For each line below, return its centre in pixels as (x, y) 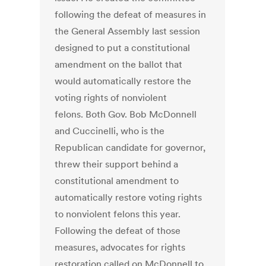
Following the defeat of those (118, 231)
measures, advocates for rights (120, 247)
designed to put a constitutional (123, 48)
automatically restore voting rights (129, 197)
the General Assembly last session (128, 31)
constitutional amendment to (117, 181)
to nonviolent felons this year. (118, 214)
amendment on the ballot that (119, 64)
